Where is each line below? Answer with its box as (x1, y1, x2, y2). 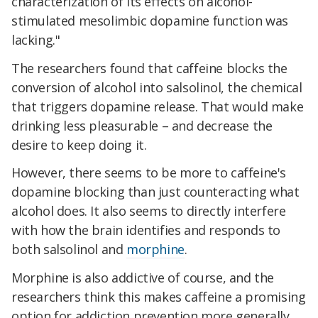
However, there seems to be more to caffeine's (11, 164, 287, 182)
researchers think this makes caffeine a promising (11, 288, 306, 306)
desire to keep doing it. (11, 136, 147, 153)
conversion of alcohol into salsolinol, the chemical (11, 78, 302, 96)
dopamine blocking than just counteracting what (11, 183, 300, 201)
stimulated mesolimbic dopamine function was (11, 11, 288, 29)
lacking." (11, 31, 60, 48)
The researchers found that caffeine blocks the (11, 59, 287, 77)
